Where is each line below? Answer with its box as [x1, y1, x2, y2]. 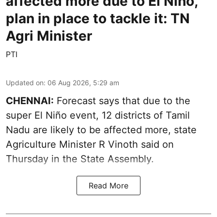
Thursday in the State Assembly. [6, 153, 154, 165]
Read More [89, 181, 128, 191]
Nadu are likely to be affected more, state [6, 124, 197, 136]
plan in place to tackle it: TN [6, 10, 190, 27]
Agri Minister [6, 28, 92, 45]
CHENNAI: [6, 95, 54, 107]
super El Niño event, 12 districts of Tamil [6, 109, 190, 122]
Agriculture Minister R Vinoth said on [6, 139, 174, 151]
